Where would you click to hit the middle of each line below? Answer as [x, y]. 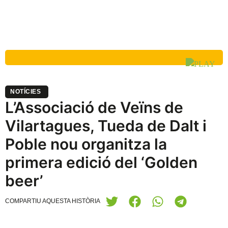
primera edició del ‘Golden [101, 162]
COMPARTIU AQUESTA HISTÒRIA [53, 201]
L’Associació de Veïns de [94, 107]
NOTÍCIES [25, 92]
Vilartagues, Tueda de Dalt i [106, 126]
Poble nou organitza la [86, 144]
